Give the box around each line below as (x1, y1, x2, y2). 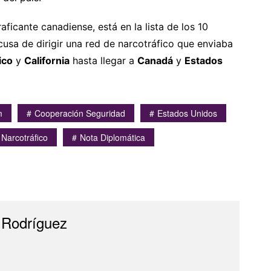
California (24, 54, 70, 67)
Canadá (137, 54, 173, 67)
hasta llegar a (70, 54, 137, 67)
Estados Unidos (157, 106, 217, 119)
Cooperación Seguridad (34, 106, 125, 119)
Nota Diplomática (80, 131, 145, 143)
